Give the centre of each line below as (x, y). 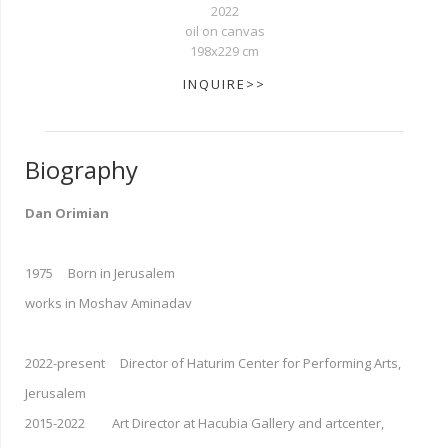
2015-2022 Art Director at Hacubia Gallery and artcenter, (204, 422)
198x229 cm (224, 50)
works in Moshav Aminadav (108, 302)
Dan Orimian (67, 212)
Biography (81, 169)
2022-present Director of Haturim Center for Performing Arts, (213, 362)
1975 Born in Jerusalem (100, 272)
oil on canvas (224, 30)
